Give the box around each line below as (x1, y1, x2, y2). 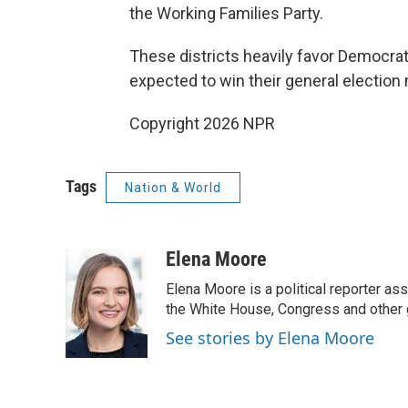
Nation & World (125, 180, 221, 196)
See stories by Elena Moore (166, 327, 374, 350)
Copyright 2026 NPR (129, 114, 275, 134)
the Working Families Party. (129, 4, 323, 24)
